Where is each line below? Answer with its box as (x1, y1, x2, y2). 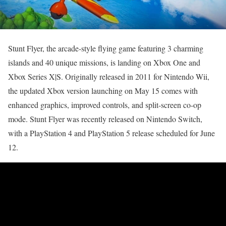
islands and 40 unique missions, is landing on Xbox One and (8, 57, 200, 68)
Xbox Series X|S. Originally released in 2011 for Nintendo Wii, (8, 71, 209, 82)
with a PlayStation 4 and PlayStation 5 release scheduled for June (8, 128, 215, 139)
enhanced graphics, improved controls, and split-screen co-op (8, 99, 201, 110)
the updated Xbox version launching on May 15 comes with (8, 85, 198, 96)
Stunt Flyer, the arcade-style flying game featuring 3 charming (8, 43, 203, 54)
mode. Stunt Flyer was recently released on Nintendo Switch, (8, 114, 202, 125)
